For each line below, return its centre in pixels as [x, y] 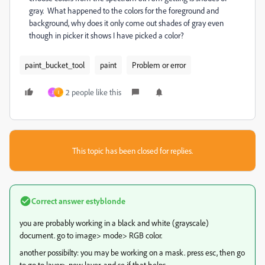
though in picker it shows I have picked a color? [106, 35]
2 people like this [93, 92]
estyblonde [105, 201]
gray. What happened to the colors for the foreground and [124, 10]
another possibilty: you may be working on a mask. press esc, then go [132, 252]
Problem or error [159, 65]
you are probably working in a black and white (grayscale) [114, 223]
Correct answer [58, 201]
